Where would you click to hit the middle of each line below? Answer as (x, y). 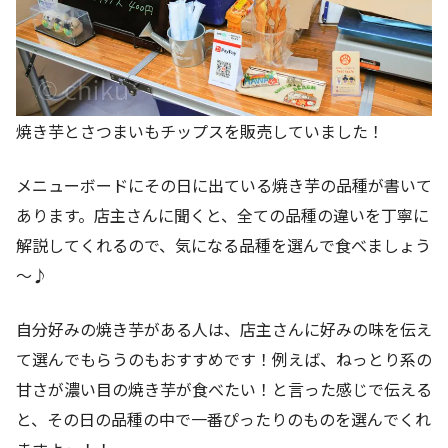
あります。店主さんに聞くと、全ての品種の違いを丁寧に (222, 215)
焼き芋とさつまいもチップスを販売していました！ (200, 131)
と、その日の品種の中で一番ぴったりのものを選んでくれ (223, 419)
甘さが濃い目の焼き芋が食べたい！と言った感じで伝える (224, 389)
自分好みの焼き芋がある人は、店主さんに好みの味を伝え (224, 329)
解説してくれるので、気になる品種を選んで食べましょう (223, 245)
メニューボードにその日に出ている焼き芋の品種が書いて (224, 185)
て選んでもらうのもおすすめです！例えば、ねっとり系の (224, 359)
